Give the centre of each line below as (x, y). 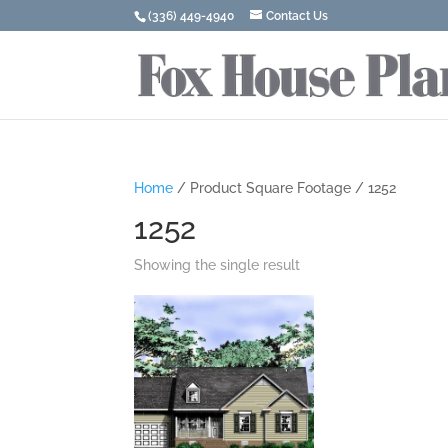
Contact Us (297, 16)
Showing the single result (217, 265)
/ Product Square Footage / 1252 (285, 188)
